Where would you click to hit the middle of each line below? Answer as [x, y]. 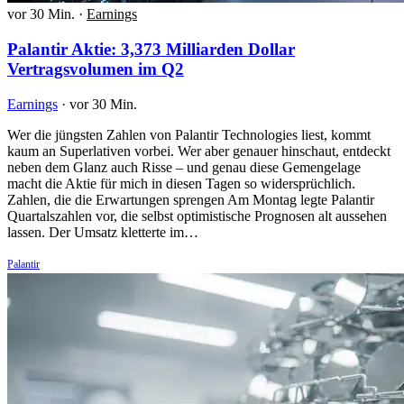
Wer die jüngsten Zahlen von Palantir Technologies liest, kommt [189, 134]
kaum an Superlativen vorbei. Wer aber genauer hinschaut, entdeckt [199, 151]
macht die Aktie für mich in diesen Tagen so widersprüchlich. [181, 183]
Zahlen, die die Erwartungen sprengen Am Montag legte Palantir [191, 199]
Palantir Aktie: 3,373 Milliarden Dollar [151, 49]
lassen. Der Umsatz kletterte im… [103, 232]
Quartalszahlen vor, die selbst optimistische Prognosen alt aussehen [197, 216]
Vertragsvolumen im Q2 [96, 69]
